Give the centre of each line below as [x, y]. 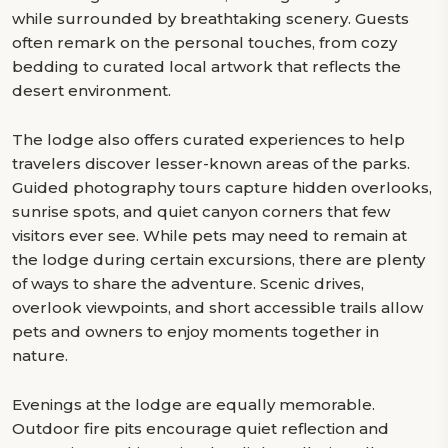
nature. [40, 355]
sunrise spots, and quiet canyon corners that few [201, 211]
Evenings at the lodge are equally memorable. [193, 404]
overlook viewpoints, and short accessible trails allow [217, 307]
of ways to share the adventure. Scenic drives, [188, 283]
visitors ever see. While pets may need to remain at [209, 235]
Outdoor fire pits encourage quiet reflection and [200, 428]
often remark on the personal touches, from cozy [204, 42]
